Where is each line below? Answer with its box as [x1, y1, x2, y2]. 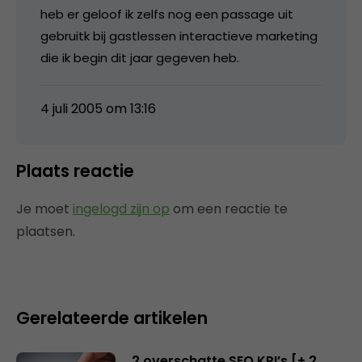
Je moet [16, 199, 73, 218]
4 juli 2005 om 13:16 [40, 99, 156, 118]
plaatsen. [16, 221, 75, 241]
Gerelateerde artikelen [16, 305, 208, 330]
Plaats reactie [16, 158, 134, 183]
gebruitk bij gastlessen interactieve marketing [40, 27, 318, 44]
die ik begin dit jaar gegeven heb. [40, 48, 239, 66]
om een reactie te [170, 199, 288, 218]
